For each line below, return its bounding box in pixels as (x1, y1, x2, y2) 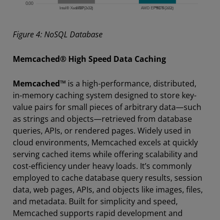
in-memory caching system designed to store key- (13, 89, 196, 101)
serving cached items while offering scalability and (13, 148, 198, 160)
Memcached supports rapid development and (13, 207, 183, 219)
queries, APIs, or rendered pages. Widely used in (13, 125, 191, 136)
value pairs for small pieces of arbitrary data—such (13, 101, 201, 112)
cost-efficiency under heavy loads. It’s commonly (13, 160, 192, 171)
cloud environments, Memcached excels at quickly (13, 137, 198, 148)
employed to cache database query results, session (13, 172, 202, 183)
